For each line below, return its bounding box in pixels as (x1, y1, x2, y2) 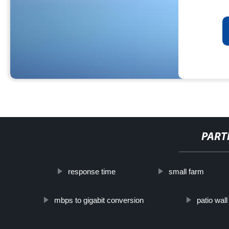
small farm (168, 167, 204, 176)
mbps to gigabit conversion (54, 196, 144, 204)
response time (67, 167, 116, 176)
